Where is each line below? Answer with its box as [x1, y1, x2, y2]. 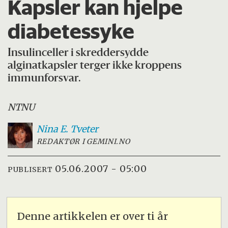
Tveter [70, 123, 98, 135]
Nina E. [36, 123, 68, 135]
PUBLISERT [8, 164, 53, 174]
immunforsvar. [8, 73, 81, 84]
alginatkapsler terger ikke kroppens [8, 61, 182, 72]
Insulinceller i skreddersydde [8, 48, 149, 59]
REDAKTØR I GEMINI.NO [36, 137, 130, 147]
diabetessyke [8, 18, 135, 44]
